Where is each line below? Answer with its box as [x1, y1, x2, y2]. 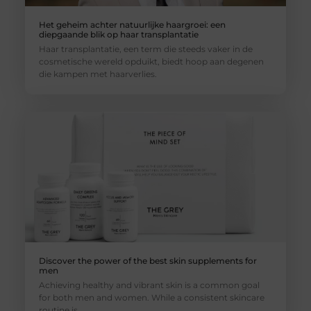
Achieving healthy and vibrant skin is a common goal [38, 279, 260, 290]
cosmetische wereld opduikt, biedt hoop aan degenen [38, 56, 264, 67]
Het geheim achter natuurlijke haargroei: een [38, 19, 226, 30]
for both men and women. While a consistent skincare [38, 292, 264, 303]
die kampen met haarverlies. [38, 68, 157, 79]
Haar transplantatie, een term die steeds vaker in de [38, 43, 253, 54]
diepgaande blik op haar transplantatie [38, 28, 199, 40]
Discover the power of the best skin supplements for [38, 255, 257, 266]
